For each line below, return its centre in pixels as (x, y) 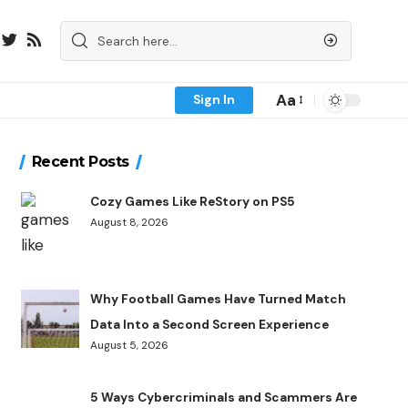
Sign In (214, 99)
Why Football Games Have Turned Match (219, 300)
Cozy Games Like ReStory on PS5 (193, 201)
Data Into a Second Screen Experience (210, 325)
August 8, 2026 (130, 222)
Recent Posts (80, 161)
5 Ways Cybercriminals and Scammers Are (224, 397)
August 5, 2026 (130, 346)
